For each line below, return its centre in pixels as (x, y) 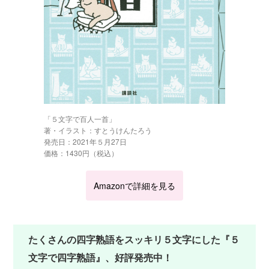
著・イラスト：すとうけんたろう (98, 130)
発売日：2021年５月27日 (85, 141)
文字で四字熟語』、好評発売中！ (101, 257)
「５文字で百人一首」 (80, 118)
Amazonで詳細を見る (134, 185)
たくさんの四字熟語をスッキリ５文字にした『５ (134, 239)
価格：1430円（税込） (81, 153)
